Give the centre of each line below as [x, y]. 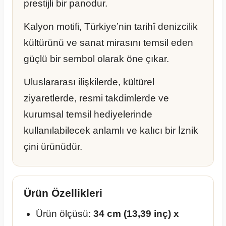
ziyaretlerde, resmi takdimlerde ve [96, 98]
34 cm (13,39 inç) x [136, 214]
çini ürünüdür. [53, 147]
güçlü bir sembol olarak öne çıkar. [96, 59]
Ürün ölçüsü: [65, 214]
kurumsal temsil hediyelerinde [88, 115]
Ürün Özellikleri [63, 193]
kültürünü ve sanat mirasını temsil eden [108, 43]
